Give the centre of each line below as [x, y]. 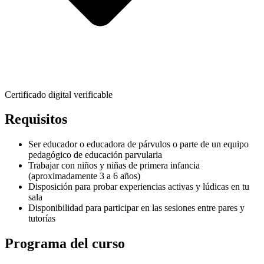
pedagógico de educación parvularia [95, 155]
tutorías [42, 219]
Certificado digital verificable [59, 94]
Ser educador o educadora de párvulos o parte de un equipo [138, 144]
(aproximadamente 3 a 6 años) [84, 176]
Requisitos [36, 119]
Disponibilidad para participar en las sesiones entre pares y [136, 208]
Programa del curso [65, 244]
